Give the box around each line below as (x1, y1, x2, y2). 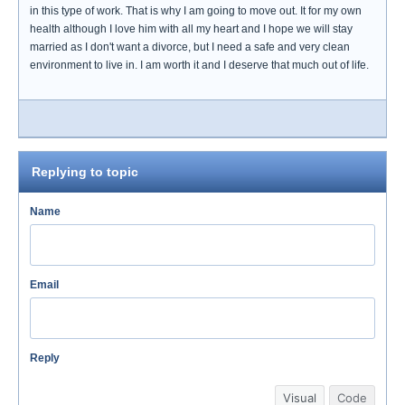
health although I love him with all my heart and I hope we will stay (30, 23, 353, 35)
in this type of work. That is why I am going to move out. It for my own (30, 5, 362, 17)
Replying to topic (32, 165, 138, 179)
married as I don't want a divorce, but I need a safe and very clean (30, 41, 350, 53)
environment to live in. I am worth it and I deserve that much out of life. (30, 59, 369, 71)
